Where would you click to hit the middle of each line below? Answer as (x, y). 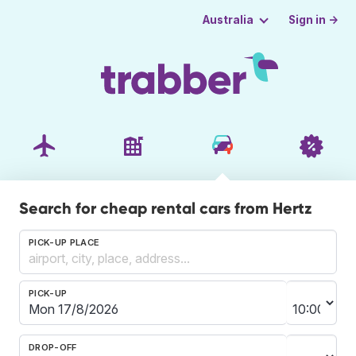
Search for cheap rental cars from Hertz (166, 208)
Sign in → (314, 19)
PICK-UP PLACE (64, 242)
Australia (228, 20)
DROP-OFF (53, 347)
